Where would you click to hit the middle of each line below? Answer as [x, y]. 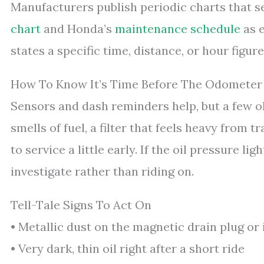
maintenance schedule [178, 28]
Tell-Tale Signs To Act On [81, 204]
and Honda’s [78, 28]
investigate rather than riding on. [102, 171]
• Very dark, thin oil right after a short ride [128, 248]
